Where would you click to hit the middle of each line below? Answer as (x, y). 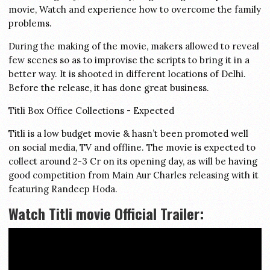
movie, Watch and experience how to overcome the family (135, 9)
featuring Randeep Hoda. (63, 189)
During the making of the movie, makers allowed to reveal (134, 46)
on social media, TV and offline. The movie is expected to (132, 147)
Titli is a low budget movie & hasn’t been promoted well (128, 133)
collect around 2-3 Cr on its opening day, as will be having (133, 161)
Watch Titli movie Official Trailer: (106, 213)
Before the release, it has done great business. (109, 88)
